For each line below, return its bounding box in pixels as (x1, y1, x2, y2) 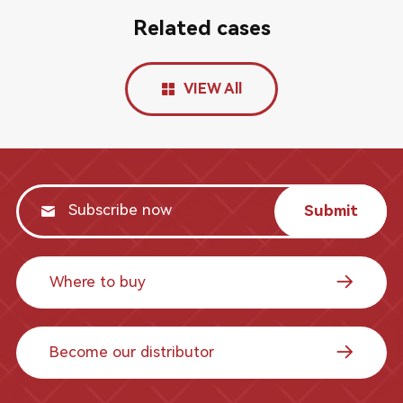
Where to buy (49, 273, 146, 291)
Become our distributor (49, 343, 214, 362)
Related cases (132, 15, 271, 40)
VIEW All (183, 79, 242, 97)
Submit (303, 201, 358, 220)
